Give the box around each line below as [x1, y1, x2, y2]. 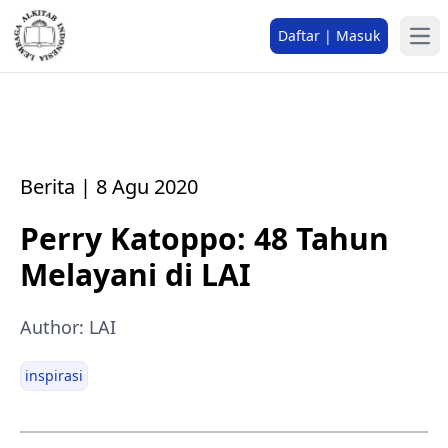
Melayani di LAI [20, 254, 259, 295]
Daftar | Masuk [278, 26, 380, 45]
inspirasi [25, 366, 83, 385]
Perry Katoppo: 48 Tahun [20, 218, 389, 259]
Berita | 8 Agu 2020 [20, 173, 198, 200]
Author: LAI [20, 315, 116, 339]
